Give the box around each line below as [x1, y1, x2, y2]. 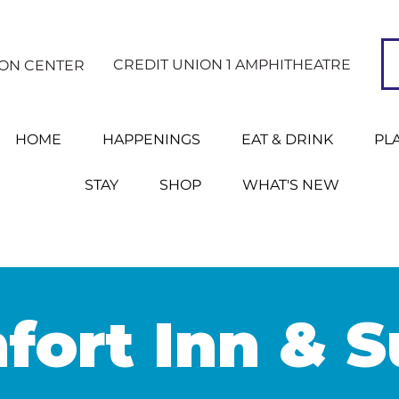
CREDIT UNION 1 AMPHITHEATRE [113, 56, 351, 73]
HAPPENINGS [102, 131, 200, 148]
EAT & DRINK [240, 131, 333, 148]
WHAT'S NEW [242, 176, 339, 193]
